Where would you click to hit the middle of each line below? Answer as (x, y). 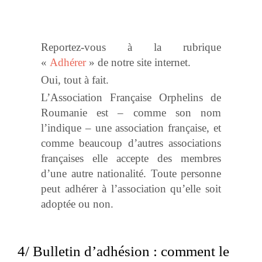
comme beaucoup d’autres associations (131, 143)
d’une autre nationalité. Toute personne (131, 174)
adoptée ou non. (77, 204)
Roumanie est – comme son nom (131, 113)
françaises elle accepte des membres (131, 158)
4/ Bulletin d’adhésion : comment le (123, 251)
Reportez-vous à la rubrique (131, 47)
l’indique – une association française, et (131, 128)
